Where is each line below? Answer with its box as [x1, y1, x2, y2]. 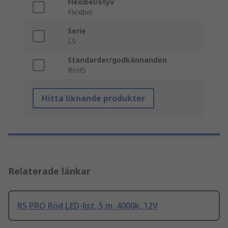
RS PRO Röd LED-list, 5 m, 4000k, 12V [17, 200, 158, 212]
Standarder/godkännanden [68, 55, 167, 65]
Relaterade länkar [8, 165, 91, 178]
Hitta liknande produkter [42, 93, 145, 104]
